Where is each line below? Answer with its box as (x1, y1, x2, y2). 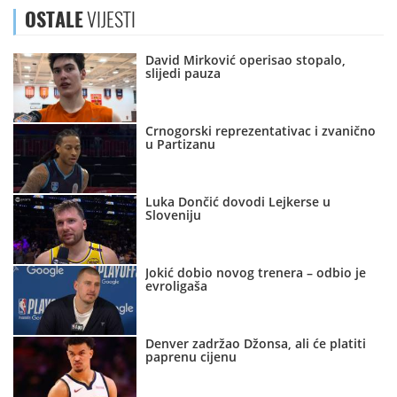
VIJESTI (83, 6, 136, 34)
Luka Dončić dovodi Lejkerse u (145, 193, 331, 211)
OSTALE (25, 6, 83, 34)
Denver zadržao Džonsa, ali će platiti (145, 335, 367, 353)
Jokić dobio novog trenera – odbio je (145, 264, 367, 282)
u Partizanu (145, 136, 216, 153)
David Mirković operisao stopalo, (145, 51, 346, 69)
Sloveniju (145, 206, 202, 224)
